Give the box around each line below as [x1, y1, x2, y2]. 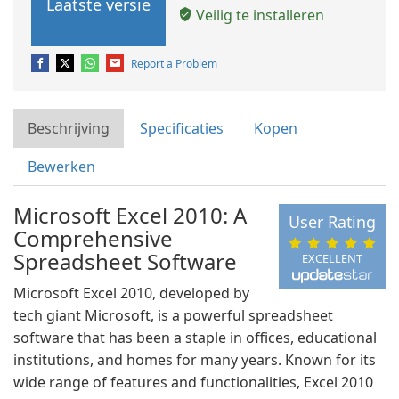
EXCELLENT [301, 249, 362, 266]
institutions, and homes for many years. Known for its [13, 350, 376, 370]
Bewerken [28, 157, 95, 176]
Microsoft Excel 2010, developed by [13, 283, 249, 303]
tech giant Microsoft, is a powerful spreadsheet [13, 305, 333, 325]
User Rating [288, 211, 376, 233]
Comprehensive [13, 224, 173, 253]
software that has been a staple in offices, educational [13, 328, 377, 347]
